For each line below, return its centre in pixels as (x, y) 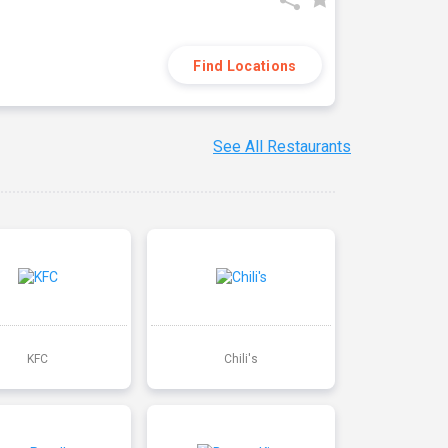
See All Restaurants (282, 147)
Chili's (240, 358)
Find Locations (245, 66)
